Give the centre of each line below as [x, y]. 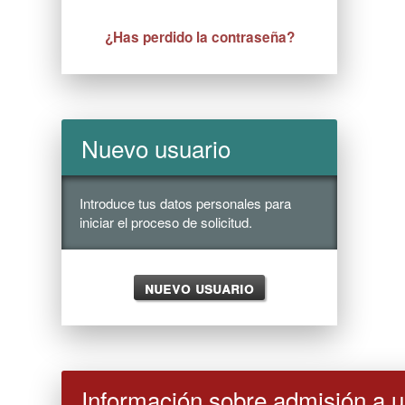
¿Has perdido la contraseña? [199, 38]
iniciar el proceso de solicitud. [166, 222]
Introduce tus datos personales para [186, 203]
